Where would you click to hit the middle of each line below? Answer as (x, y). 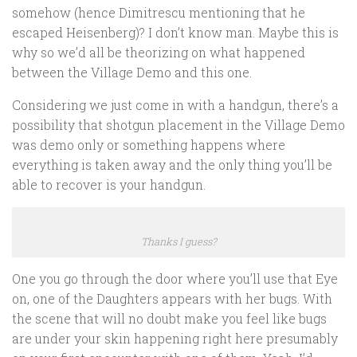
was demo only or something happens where (149, 145)
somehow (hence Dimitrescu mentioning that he (159, 13)
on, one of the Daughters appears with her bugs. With (172, 299)
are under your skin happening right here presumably (175, 339)
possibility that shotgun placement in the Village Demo (178, 125)
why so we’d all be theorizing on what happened (159, 53)
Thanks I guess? (178, 241)
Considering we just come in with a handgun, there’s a (175, 105)
